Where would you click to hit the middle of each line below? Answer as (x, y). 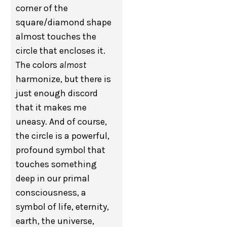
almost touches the (56, 37)
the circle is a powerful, (63, 136)
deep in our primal (53, 179)
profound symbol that (61, 150)
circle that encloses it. (61, 51)
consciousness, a (51, 193)
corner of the (42, 8)
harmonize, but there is (64, 79)
